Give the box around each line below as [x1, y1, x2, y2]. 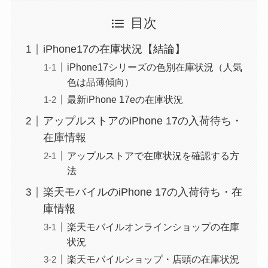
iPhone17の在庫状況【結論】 [42, 43, 185, 56]
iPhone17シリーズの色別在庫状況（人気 [66, 62, 242, 73]
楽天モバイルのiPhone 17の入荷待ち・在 [42, 186, 242, 199]
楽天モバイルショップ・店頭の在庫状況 [66, 254, 239, 265]
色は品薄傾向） [66, 77, 134, 88]
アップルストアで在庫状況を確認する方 [66, 150, 239, 162]
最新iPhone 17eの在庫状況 [66, 94, 183, 105]
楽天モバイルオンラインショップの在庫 [66, 221, 239, 233]
